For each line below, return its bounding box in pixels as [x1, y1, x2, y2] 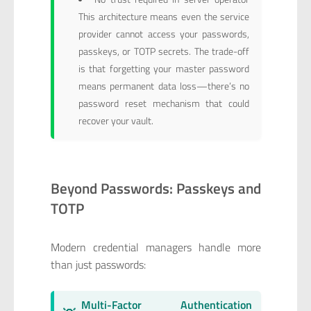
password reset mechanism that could [78, 96, 250, 111]
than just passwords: [50, 255, 146, 273]
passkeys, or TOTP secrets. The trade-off [78, 44, 250, 59]
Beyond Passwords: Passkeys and [50, 176, 261, 199]
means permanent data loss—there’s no [78, 78, 250, 94]
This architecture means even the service [78, 9, 250, 24]
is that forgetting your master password [78, 61, 250, 76]
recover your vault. [78, 113, 153, 128]
